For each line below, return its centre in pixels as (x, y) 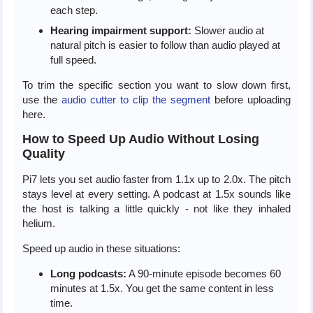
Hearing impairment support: (121, 30)
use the (42, 99)
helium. (38, 223)
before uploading (250, 99)
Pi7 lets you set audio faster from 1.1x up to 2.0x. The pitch (156, 179)
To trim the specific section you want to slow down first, (156, 85)
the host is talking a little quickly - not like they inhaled (156, 208)
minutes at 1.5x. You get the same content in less (162, 288)
